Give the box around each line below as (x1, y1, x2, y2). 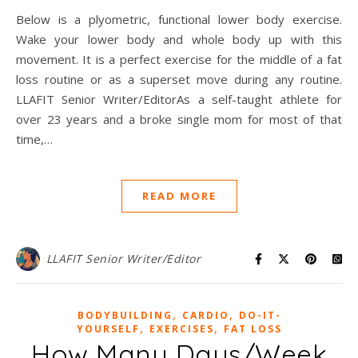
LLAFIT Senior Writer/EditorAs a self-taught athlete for (16, 91, 342, 108)
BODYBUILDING (77, 308, 173, 323)
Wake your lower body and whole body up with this (16, 31, 342, 48)
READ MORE (141, 189, 217, 204)
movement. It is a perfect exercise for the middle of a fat (16, 51, 342, 68)
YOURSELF (76, 322, 140, 336)
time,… (16, 131, 53, 148)
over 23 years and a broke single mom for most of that (16, 111, 342, 128)
